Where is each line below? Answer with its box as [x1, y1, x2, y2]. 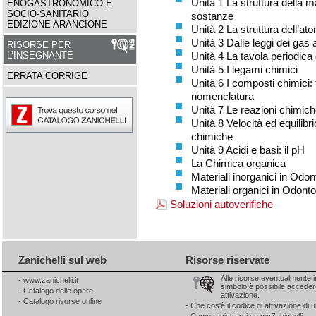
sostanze [190, 9, 233, 22]
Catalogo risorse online [23, 296, 102, 305]
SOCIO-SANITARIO [7, 8, 89, 19]
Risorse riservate [186, 253, 269, 266]
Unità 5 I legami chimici [190, 63, 298, 75]
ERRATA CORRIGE [7, 71, 87, 81]
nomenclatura [190, 90, 257, 102]
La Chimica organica [190, 157, 286, 169]
